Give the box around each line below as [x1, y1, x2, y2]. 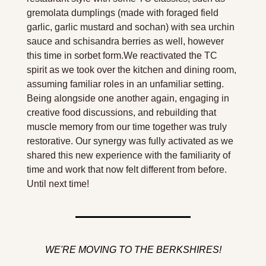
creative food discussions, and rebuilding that [27, 107, 216, 118]
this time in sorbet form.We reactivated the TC [27, 50, 217, 61]
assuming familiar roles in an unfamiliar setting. [27, 78, 224, 89]
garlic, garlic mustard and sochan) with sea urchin [27, 21, 235, 32]
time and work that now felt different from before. [27, 164, 227, 175]
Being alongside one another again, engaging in [27, 93, 229, 103]
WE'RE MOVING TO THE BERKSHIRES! [45, 244, 221, 255]
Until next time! [27, 178, 89, 189]
